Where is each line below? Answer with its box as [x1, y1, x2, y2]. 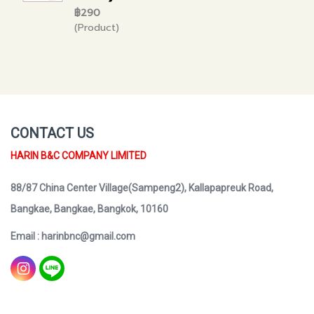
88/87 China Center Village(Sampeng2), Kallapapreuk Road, [11, 182, 273, 193]
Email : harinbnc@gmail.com [11, 231, 135, 242]
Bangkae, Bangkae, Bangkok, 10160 [11, 203, 168, 214]
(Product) [74, 20, 119, 35]
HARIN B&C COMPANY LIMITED [11, 150, 146, 161]
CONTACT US [11, 125, 94, 142]
